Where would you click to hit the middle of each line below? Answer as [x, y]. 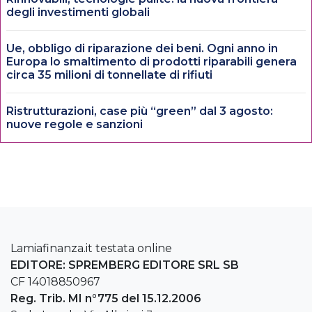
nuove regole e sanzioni [75, 125]
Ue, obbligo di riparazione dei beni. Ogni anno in [142, 49]
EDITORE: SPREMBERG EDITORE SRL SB [125, 265]
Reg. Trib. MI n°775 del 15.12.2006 [106, 299]
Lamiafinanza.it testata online [91, 249]
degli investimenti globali [78, 13]
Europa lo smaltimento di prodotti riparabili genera [151, 62]
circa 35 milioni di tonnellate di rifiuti [109, 75]
